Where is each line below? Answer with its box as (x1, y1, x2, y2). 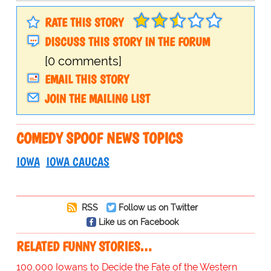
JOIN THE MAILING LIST (44, 91, 150, 106)
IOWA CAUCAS (45, 154, 109, 169)
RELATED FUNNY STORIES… (16, 238, 152, 255)
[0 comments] (44, 54, 122, 69)
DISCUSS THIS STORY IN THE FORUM (44, 34, 210, 50)
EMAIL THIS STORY (44, 72, 129, 87)
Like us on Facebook (98, 217, 178, 227)
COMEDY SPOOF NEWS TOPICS (16, 129, 183, 148)
